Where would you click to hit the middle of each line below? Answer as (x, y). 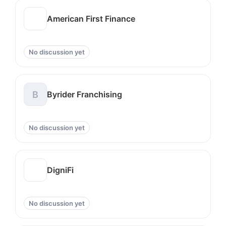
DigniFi (60, 170)
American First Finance (91, 18)
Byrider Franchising (84, 94)
